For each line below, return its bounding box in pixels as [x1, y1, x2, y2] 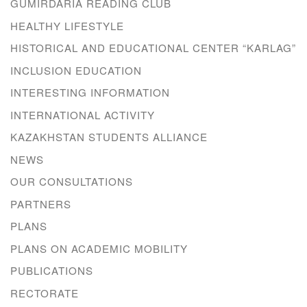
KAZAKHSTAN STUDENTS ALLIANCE [10, 130, 208, 145]
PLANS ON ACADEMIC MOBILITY [10, 241, 188, 256]
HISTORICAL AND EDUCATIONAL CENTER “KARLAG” [10, 40, 296, 56]
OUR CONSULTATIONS [10, 174, 133, 189]
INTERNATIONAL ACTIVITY [10, 107, 155, 122]
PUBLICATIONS [10, 263, 93, 278]
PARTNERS [10, 196, 71, 211]
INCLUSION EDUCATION [10, 62, 142, 77]
